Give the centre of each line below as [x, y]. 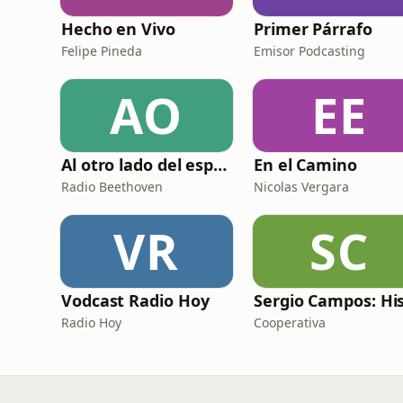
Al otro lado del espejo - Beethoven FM [220, 165]
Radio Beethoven [112, 187]
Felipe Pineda [102, 51]
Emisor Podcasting [309, 51]
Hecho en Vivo [118, 29]
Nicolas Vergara [301, 187]
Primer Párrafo [313, 29]
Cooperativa [290, 322]
